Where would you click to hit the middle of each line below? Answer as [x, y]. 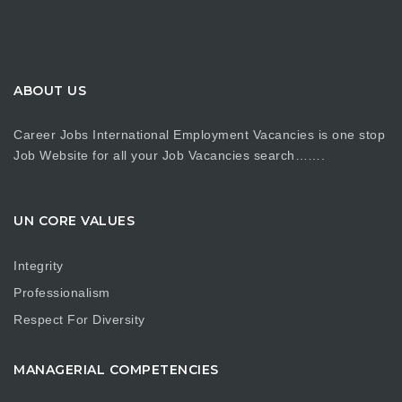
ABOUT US [50, 90]
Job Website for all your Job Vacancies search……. [169, 155]
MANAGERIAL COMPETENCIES [116, 370]
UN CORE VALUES [74, 221]
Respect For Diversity [79, 319]
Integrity [39, 265]
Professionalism [62, 292]
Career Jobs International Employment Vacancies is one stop [199, 135]
